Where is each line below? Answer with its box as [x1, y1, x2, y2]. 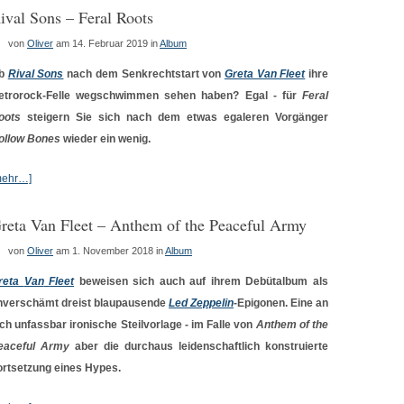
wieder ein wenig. [60, 133, 151, 145]
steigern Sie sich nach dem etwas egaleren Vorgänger [21, 111, 328, 124]
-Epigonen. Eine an [234, 297, 328, 309]
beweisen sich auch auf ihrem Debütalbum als [74, 275, 329, 288]
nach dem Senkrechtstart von [63, 68, 225, 80]
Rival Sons [7, 68, 64, 80]
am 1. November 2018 [56, 245, 153, 256]
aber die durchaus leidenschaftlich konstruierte [69, 340, 328, 353]
